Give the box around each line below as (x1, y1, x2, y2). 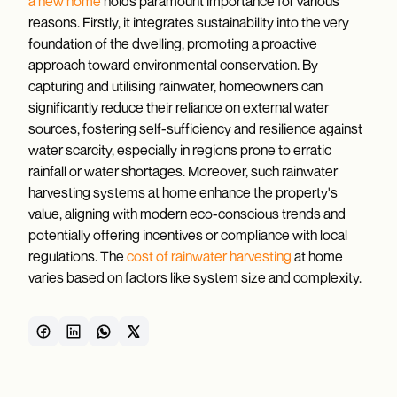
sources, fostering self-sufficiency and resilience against (28, 120, 362, 138)
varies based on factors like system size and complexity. (28, 269, 362, 287)
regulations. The (28, 247, 127, 266)
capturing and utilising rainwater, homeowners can (28, 77, 323, 96)
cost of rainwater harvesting (127, 247, 292, 266)
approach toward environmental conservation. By (28, 56, 318, 74)
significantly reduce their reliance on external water (28, 98, 329, 117)
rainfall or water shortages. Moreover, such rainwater (28, 162, 338, 181)
